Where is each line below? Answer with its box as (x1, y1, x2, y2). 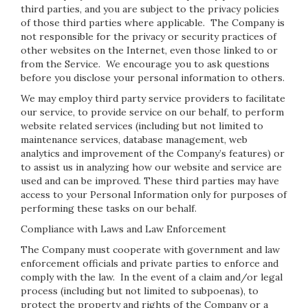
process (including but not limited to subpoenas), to (21, 285, 258, 297)
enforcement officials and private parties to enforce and (21, 257, 278, 269)
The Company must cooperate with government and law (21, 243, 280, 256)
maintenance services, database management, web (21, 133, 247, 146)
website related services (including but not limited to (21, 120, 263, 132)
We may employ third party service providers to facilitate (21, 92, 285, 104)
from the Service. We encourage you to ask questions (21, 58, 269, 70)
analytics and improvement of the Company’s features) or (21, 147, 285, 159)
